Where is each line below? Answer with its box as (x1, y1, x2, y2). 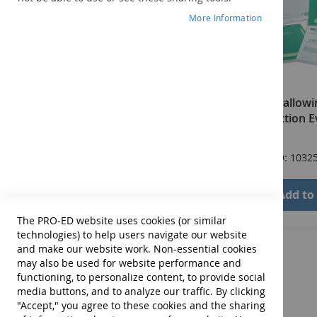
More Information (189, 12, 262, 23)
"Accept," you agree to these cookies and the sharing (17, 299, 265, 312)
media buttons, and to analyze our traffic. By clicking (17, 284, 265, 298)
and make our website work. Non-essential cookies (17, 242, 257, 255)
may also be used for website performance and (17, 256, 241, 270)
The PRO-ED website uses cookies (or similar (17, 214, 226, 227)
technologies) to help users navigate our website (17, 228, 247, 241)
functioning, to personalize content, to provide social (17, 270, 265, 284)
